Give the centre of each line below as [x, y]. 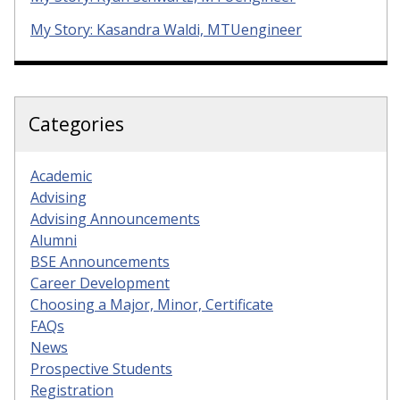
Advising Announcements [115, 218]
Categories [76, 124]
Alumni [54, 240]
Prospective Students [101, 368]
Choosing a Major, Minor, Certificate [152, 304]
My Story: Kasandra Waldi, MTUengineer [166, 29]
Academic [61, 175]
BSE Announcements [100, 261]
